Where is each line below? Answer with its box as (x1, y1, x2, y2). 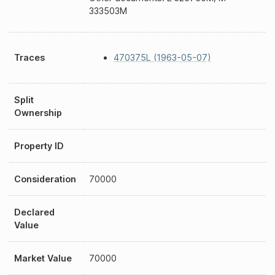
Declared (14, 207, 55, 217)
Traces (14, 52, 45, 63)
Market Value (14, 253, 72, 263)
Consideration (14, 174, 76, 184)
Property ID (14, 141, 64, 151)
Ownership (14, 107, 62, 118)
